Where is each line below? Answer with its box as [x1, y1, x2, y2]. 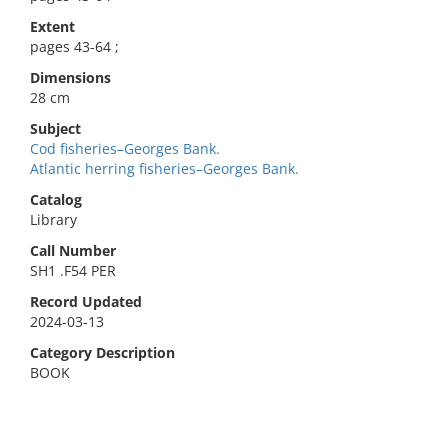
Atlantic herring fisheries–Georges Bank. [30, 159, 299, 178]
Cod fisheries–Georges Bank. [30, 139, 220, 158]
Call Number [30, 241, 116, 260]
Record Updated [30, 292, 142, 311]
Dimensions [30, 68, 111, 87]
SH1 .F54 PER [30, 261, 116, 280]
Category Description [30, 343, 175, 362]
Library [30, 210, 77, 229]
